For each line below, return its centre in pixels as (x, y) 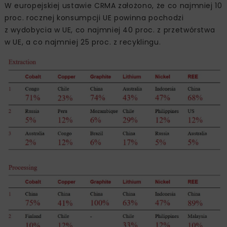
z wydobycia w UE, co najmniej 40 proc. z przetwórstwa (110, 30)
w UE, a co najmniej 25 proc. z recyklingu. (83, 42)
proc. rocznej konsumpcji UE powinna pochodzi (94, 17)
